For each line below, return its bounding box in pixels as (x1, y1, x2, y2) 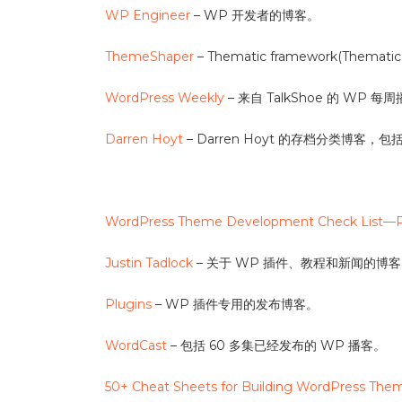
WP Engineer (105, 7, 190, 23)
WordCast (105, 337, 167, 354)
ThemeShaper (105, 48, 194, 65)
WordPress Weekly (105, 90, 224, 106)
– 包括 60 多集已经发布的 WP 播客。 (167, 337, 386, 354)
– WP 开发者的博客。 (190, 7, 319, 23)
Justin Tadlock (105, 255, 193, 271)
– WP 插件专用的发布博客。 (152, 296, 319, 312)
